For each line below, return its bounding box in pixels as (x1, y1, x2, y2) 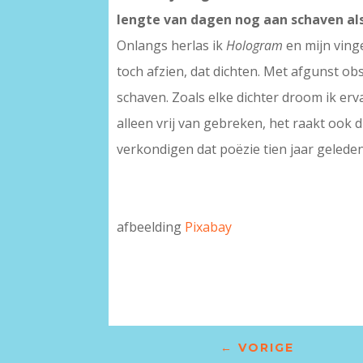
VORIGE (238, 340, 294, 356)
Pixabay (185, 218, 233, 237)
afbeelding (117, 218, 186, 237)
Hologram (226, 36, 284, 55)
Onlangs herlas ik (117, 36, 227, 55)
